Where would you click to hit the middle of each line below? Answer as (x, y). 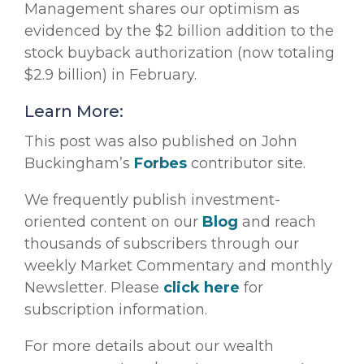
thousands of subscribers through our (162, 243)
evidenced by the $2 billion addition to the (179, 30)
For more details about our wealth (149, 346)
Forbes (160, 163)
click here (201, 287)
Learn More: (74, 111)
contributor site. (246, 163)
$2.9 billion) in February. (110, 74)
